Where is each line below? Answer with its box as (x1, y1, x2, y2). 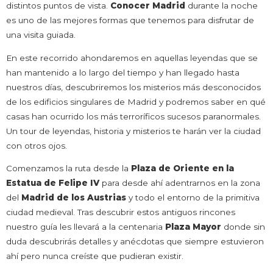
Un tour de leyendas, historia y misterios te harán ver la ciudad (6, 126, 261, 136)
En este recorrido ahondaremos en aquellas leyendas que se (6, 52, 258, 63)
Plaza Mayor (165, 221, 221, 232)
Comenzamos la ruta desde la (6, 163, 131, 173)
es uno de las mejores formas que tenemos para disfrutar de (6, 15, 254, 26)
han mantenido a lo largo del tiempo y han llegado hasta (6, 67, 239, 77)
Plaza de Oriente (131, 163, 210, 173)
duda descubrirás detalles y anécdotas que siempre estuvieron (6, 236, 264, 246)
